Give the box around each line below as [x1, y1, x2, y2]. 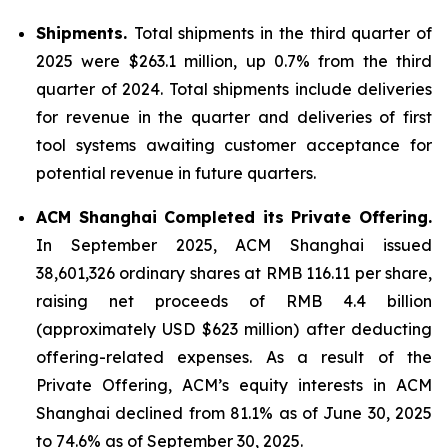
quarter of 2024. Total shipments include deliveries [36, 79, 432, 99]
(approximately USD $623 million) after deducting [36, 319, 432, 339]
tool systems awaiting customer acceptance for [36, 135, 432, 155]
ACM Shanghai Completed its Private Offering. [36, 207, 432, 227]
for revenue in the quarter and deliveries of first [36, 107, 432, 127]
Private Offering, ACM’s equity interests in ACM [36, 375, 432, 395]
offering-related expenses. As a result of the [36, 347, 432, 367]
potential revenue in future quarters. [36, 163, 316, 183]
